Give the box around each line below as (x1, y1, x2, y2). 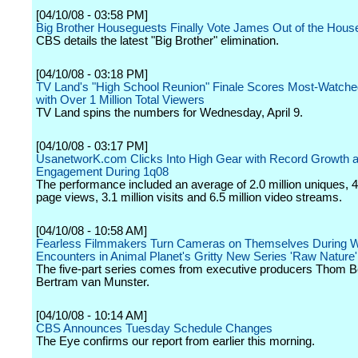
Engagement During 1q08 (36, 165, 169, 178)
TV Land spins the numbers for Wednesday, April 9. (36, 106, 303, 119)
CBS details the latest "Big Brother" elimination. (36, 34, 279, 47)
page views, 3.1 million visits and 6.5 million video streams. (36, 191, 342, 204)
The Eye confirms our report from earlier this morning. (36, 335, 315, 348)
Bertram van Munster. (36, 276, 149, 288)
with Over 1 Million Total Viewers (36, 93, 205, 106)
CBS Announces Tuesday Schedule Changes (36, 322, 272, 335)
